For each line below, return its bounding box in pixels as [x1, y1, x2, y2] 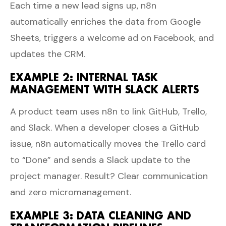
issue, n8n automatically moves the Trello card [10, 137, 206, 150]
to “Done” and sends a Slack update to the [10, 153, 190, 166]
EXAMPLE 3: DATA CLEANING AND [10, 208, 191, 222]
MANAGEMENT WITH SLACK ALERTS [10, 82, 202, 96]
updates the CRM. [10, 47, 85, 60]
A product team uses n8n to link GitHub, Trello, [10, 105, 207, 118]
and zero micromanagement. [10, 186, 131, 198]
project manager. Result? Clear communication [10, 169, 208, 182]
